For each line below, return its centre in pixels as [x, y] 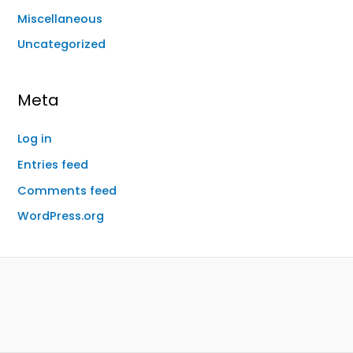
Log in [35, 139]
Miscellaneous [60, 19]
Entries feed [53, 164]
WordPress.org [61, 216]
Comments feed [67, 190]
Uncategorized [62, 45]
